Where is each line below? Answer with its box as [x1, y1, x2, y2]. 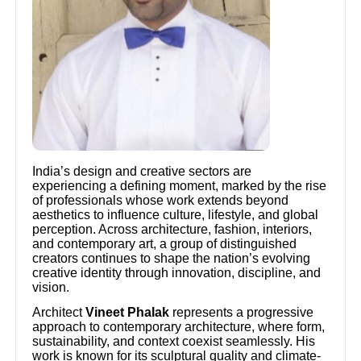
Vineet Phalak [85, 305, 170, 320]
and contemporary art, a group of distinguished [32, 236, 297, 251]
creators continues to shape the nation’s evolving [32, 251, 311, 265]
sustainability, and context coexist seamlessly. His [32, 334, 316, 349]
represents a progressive [169, 305, 314, 320]
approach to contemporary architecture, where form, [32, 320, 326, 334]
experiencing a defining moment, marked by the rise [32, 178, 327, 193]
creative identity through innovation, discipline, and [32, 265, 322, 280]
